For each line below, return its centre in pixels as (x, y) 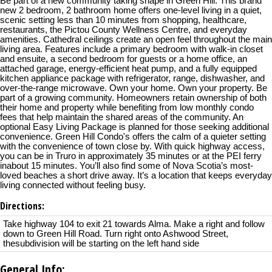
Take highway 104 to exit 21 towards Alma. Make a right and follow (134, 224)
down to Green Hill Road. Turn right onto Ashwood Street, (116, 234)
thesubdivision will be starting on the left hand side (101, 244)
